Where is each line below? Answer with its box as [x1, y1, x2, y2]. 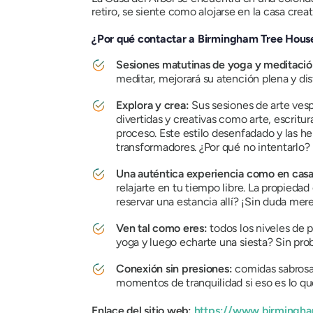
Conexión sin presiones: [116, 262, 235, 276]
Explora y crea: [116, 99, 192, 112]
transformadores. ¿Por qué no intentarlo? [116, 140, 310, 154]
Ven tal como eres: [116, 221, 210, 235]
